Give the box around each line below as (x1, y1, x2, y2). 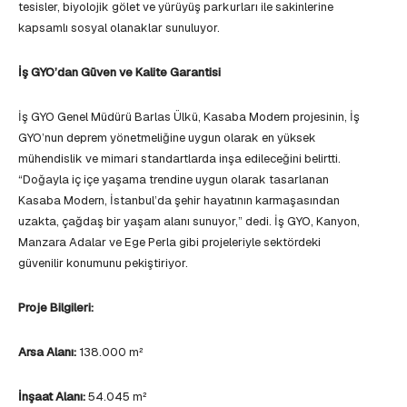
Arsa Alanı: (18, 344, 79, 361)
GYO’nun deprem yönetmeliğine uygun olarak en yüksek (18, 130, 316, 146)
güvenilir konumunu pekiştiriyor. (18, 255, 188, 272)
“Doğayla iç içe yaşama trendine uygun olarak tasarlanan (18, 172, 329, 188)
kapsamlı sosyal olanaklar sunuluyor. (18, 20, 220, 36)
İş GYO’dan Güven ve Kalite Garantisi (18, 65, 221, 81)
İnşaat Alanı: (18, 389, 88, 405)
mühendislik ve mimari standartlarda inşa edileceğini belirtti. (18, 151, 341, 167)
